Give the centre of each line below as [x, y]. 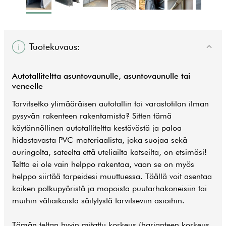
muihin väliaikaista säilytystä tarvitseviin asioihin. [98, 201]
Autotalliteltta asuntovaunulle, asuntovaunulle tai [101, 76]
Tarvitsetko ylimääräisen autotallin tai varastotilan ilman [110, 104]
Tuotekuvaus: [55, 46]
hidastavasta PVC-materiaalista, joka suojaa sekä [100, 140]
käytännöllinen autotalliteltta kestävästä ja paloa [97, 128]
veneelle [27, 86]
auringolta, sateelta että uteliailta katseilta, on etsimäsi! [109, 152]
